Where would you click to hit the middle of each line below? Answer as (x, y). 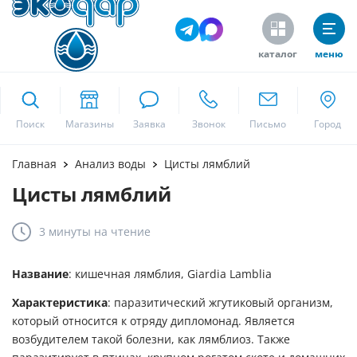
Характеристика (60, 302)
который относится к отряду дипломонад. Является (153, 321)
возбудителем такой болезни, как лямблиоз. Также (151, 339)
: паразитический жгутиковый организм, (220, 302)
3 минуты (65, 232)
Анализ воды (110, 164)
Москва (165, 161)
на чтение (121, 232)
